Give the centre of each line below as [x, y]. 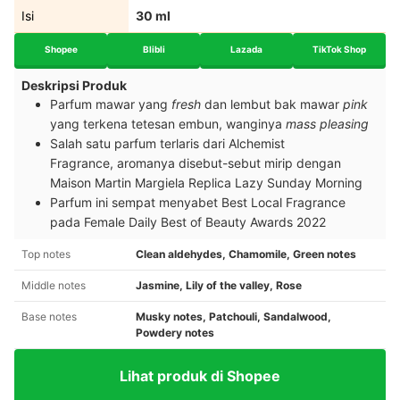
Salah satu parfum [105, 144]
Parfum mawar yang [111, 104]
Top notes [46, 254]
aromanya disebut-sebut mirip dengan [229, 163]
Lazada [246, 49]
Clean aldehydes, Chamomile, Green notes [246, 254]
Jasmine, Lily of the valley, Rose [219, 286]
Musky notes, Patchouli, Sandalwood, [233, 317]
